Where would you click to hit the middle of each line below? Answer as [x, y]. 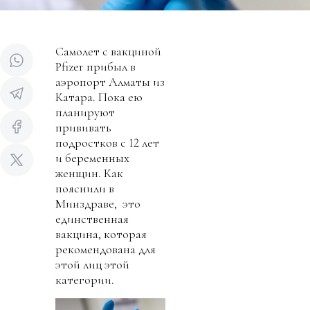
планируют [85, 112]
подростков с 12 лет [107, 142]
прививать [83, 127]
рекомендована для [106, 249]
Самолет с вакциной [108, 51]
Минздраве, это [98, 203]
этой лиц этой [92, 264]
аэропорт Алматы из [110, 81]
